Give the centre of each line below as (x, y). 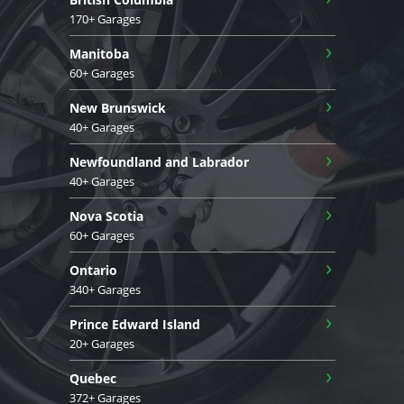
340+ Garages (105, 289)
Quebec (92, 378)
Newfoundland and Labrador (159, 161)
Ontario (93, 270)
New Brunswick (117, 107)
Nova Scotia (106, 216)
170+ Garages (105, 18)
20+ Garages (101, 343)
